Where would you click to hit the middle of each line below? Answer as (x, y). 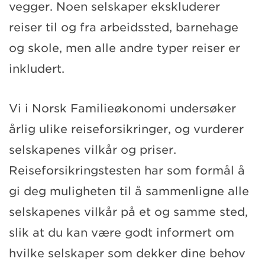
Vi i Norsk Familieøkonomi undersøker (122, 108)
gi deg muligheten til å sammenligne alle (129, 191)
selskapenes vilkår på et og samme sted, (128, 212)
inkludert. (37, 69)
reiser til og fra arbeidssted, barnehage (124, 27)
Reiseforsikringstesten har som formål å (127, 170)
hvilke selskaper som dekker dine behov (127, 253)
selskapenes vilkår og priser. (93, 150)
